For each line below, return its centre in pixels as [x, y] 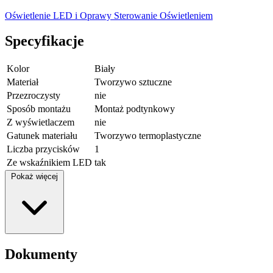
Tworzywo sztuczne [133, 82]
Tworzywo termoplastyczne [148, 136]
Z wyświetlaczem [41, 122]
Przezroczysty [34, 96]
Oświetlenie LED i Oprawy [59, 15]
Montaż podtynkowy [135, 109]
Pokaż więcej [34, 177]
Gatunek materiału [42, 136]
